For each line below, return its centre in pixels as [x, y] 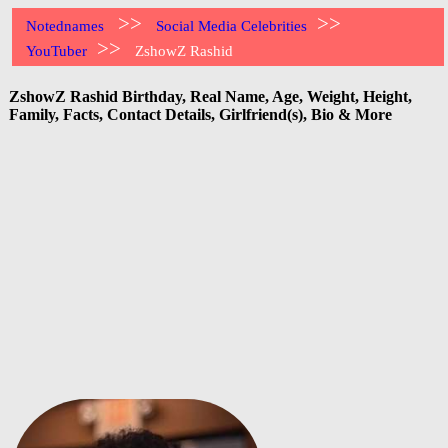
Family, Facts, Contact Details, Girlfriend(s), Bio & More [200, 114]
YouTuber [57, 51]
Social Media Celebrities [232, 26]
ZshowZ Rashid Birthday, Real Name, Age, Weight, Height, [210, 96]
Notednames [65, 26]
